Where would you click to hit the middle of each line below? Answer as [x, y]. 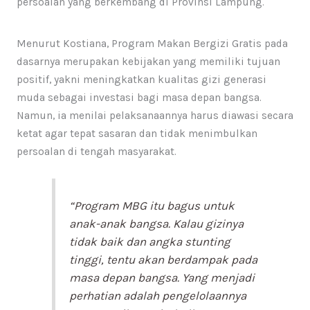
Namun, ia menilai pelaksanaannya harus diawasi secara [155, 116]
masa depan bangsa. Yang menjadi [162, 277]
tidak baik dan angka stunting [150, 241]
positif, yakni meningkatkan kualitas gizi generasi [141, 80]
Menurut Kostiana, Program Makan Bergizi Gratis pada [152, 44]
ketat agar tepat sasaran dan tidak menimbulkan [137, 134]
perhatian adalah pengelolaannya [158, 295]
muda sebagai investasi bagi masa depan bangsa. [139, 98]
